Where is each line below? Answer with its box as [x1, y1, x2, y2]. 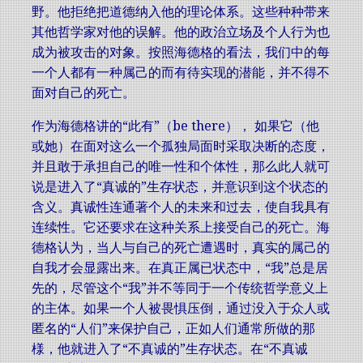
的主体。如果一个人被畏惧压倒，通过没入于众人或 [32, 301, 330, 316]
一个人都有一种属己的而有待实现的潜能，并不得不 [32, 65, 330, 80]
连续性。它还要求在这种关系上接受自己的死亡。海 [32, 220, 330, 235]
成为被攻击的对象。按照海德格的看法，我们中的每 [32, 45, 330, 60]
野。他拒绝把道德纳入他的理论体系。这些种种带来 [32, 4, 330, 19]
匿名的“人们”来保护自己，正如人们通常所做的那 [32, 321, 315, 336]
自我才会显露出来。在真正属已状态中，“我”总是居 [32, 260, 328, 275]
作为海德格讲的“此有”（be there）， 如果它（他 [32, 118, 319, 134]
